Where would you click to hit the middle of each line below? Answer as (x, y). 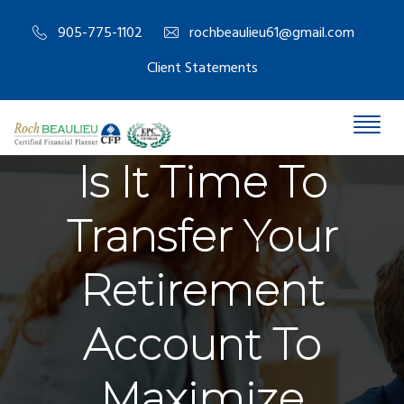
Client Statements (202, 69)
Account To (202, 344)
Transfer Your (202, 236)
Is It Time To (202, 182)
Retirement (202, 290)
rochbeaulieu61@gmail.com (271, 33)
